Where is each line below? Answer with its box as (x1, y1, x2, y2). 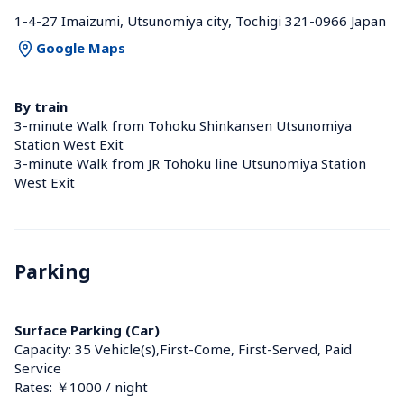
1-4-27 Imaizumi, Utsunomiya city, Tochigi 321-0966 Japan (14, 11, 386, 30)
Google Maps (36, 39, 125, 58)
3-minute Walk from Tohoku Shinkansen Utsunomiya (14, 115, 352, 134)
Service (14, 358, 61, 377)
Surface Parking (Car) (14, 320, 160, 339)
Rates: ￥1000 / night (14, 377, 148, 396)
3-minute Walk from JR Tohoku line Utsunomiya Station (14, 153, 366, 172)
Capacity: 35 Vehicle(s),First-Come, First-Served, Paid (14, 339, 352, 358)
